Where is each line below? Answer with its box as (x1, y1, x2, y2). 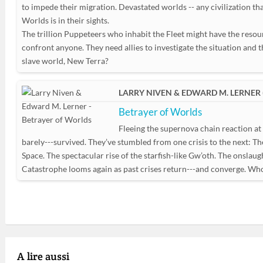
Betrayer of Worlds (119, 106, 202, 118)
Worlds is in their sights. (22, 15, 109, 25)
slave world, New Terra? (22, 56, 109, 66)
